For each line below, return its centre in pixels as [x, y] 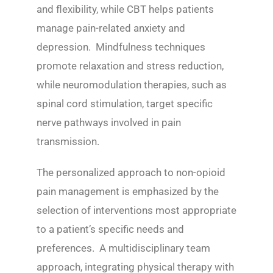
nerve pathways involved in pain [109, 122]
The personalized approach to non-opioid [131, 172]
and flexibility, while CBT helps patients [125, 9]
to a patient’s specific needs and [110, 229]
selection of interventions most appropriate [136, 210]
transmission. [68, 141]
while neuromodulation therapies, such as [132, 85]
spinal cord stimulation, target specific [125, 104]
